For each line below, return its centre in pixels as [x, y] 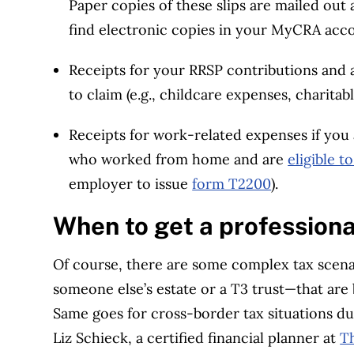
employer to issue [131, 184]
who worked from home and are [179, 160]
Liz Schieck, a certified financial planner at [197, 338]
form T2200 [232, 184]
